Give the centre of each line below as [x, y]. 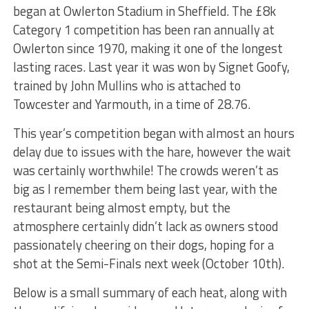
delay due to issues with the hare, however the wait [152, 151]
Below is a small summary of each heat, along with [150, 292]
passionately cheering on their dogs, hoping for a [143, 245]
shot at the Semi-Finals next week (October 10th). [148, 263]
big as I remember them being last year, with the [145, 189]
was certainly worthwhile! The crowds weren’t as [146, 170]
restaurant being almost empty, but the [121, 207]
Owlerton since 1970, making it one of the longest [148, 48]
